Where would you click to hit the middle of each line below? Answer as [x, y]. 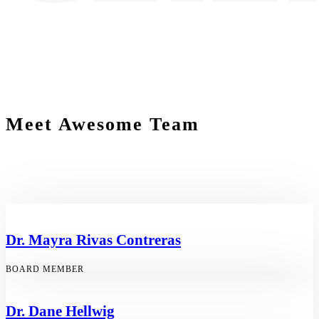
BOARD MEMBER [45, 269]
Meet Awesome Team [103, 124]
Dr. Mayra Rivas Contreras [93, 240]
